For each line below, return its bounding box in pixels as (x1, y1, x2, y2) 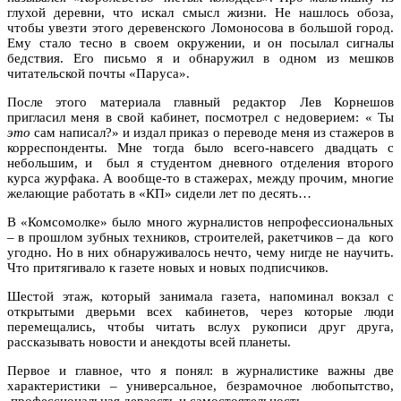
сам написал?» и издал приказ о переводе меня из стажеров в (30, 124, 394, 140)
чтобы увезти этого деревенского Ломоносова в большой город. (7, 20, 394, 35)
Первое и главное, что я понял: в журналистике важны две (7, 363, 394, 378)
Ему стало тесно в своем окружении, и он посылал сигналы (7, 35, 394, 50)
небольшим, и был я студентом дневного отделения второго (7, 155, 394, 170)
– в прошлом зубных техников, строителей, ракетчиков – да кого (7, 229, 394, 244)
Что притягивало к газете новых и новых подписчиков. (7, 260, 328, 275)
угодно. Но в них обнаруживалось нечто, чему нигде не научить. (7, 244, 394, 260)
